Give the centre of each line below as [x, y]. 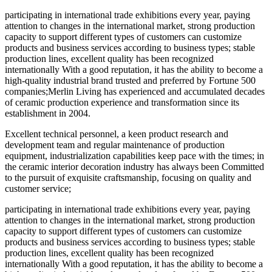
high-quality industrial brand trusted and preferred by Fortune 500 [130, 81]
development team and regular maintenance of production [115, 145]
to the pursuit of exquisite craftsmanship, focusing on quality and [128, 178]
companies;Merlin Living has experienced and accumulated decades [135, 92]
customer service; [38, 189]
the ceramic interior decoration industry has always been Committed [134, 167]
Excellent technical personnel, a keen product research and [117, 134]
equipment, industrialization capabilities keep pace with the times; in [134, 156]
